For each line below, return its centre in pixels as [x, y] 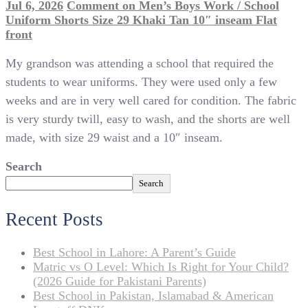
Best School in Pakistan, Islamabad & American [153, 296]
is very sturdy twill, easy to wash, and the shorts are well [148, 119]
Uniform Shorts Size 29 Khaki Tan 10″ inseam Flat [141, 20]
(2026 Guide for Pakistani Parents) [120, 282]
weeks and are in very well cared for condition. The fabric [151, 101]
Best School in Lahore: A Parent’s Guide [134, 253]
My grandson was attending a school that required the [140, 64]
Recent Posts [54, 219]
